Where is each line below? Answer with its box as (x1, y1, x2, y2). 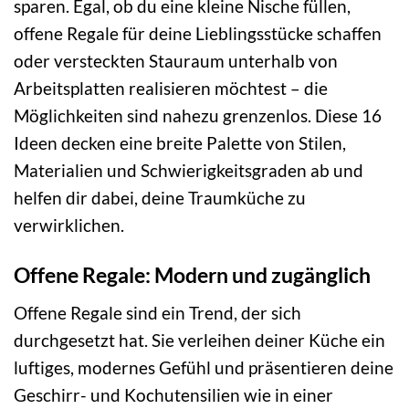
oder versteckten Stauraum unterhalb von (14, 50, 338, 72)
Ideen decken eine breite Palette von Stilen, (14, 132, 346, 154)
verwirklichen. (14, 215, 124, 236)
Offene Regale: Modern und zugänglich (14, 262, 371, 288)
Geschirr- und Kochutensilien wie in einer (14, 383, 333, 405)
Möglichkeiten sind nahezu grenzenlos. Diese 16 (14, 105, 382, 127)
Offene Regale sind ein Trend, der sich (14, 301, 301, 323)
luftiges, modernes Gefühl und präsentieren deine (14, 356, 393, 378)
